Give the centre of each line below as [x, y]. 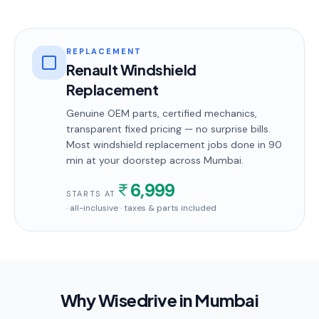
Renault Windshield [131, 69]
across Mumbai [204, 160]
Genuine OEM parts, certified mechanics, [162, 113]
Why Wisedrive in [127, 300]
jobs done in [237, 145]
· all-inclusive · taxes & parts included [141, 208]
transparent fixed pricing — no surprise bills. [168, 129]
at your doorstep [125, 160]
